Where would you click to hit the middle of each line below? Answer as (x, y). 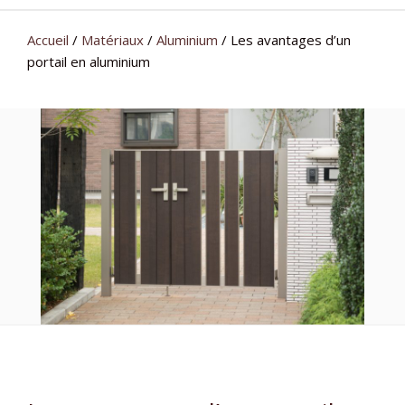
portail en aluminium (89, 61)
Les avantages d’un (291, 40)
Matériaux (113, 40)
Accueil (48, 40)
